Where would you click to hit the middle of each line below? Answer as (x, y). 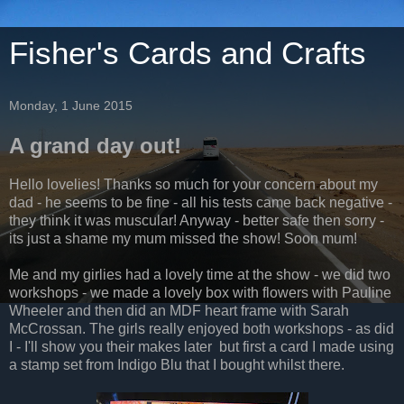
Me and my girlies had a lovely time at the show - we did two (200, 274)
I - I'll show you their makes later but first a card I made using (202, 346)
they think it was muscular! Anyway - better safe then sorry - (197, 220)
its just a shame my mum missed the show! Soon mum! (183, 238)
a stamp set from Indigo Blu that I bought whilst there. (177, 364)
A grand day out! (95, 146)
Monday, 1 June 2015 (71, 106)
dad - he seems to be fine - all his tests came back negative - (201, 202)
